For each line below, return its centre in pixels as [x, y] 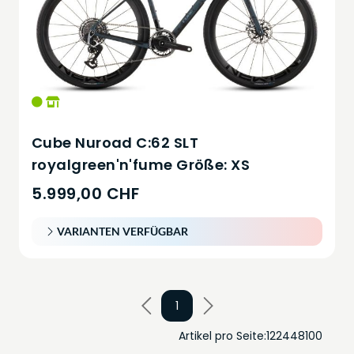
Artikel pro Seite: [222, 336]
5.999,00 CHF [85, 194]
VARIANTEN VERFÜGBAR [122, 231]
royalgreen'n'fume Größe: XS [141, 165]
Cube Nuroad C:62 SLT [115, 143]
